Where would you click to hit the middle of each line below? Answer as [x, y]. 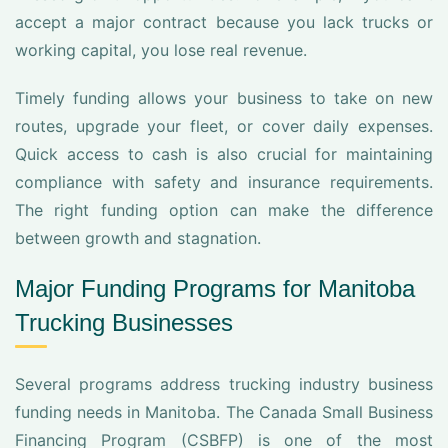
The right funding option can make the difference [224, 210]
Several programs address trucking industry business [224, 384]
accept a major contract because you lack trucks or [224, 22]
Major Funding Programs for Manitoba [215, 288]
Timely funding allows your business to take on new [224, 98]
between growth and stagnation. [138, 238]
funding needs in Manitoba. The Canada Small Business [224, 412]
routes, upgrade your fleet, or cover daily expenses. [224, 126]
